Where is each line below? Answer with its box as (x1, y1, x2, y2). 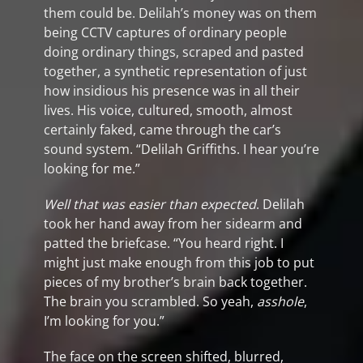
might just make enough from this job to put (44, 254, 314, 271)
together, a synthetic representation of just (44, 62, 307, 80)
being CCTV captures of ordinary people (44, 23, 287, 41)
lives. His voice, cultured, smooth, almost (44, 101, 293, 119)
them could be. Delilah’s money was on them (44, 4, 317, 22)
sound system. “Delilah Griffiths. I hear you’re (44, 140, 319, 158)
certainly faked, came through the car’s (44, 121, 281, 139)
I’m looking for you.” (44, 312, 164, 330)
